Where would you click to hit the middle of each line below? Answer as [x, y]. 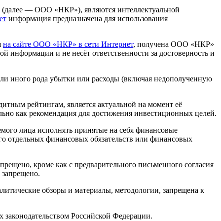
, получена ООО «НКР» [174, 44]
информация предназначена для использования [87, 18]
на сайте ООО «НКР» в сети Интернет [68, 44]
